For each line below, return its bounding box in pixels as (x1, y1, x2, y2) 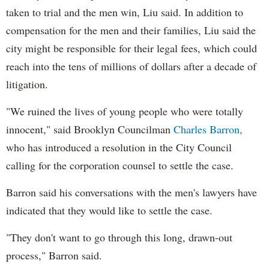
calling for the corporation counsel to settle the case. (6, 157, 234, 172)
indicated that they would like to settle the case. (6, 202, 213, 217)
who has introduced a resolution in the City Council (6, 139, 232, 154)
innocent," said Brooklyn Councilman (6, 121, 174, 136)
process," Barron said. (6, 247, 102, 262)
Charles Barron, (174, 121, 243, 136)
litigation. (6, 76, 48, 91)
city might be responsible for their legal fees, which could (6, 40, 257, 55)
